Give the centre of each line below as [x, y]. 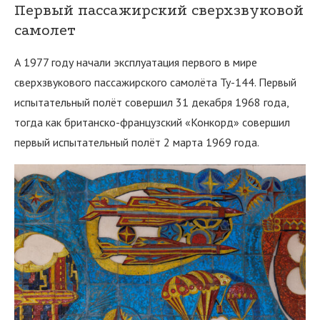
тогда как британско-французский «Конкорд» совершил [152, 122]
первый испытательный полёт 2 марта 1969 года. [137, 142]
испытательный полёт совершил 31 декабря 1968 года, [151, 102]
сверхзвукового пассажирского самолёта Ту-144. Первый [155, 82]
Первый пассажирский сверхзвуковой [159, 10]
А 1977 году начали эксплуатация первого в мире [136, 62]
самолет [45, 30]
